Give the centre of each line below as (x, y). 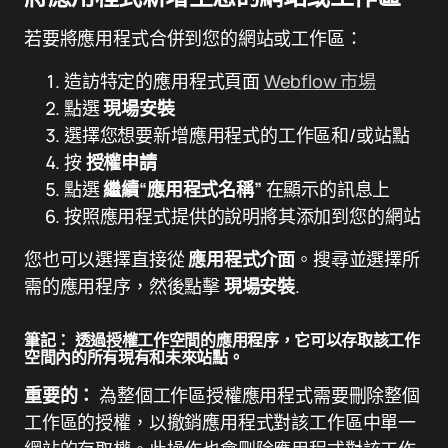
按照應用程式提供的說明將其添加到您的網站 (242, 216)
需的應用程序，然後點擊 (124, 286)
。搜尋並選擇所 (357, 259)
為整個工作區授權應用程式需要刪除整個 (257, 395)
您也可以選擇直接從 (106, 259)
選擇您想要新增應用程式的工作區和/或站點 (237, 135)
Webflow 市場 (320, 81)
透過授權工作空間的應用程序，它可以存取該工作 (245, 340)
